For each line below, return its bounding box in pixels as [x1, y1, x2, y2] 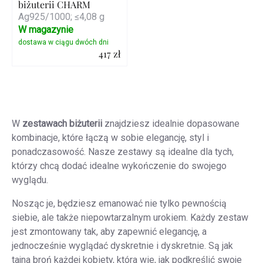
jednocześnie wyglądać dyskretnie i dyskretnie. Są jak [12, 240, 233, 251]
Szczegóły [47, 72, 92, 84]
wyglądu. [12, 174, 48, 186]
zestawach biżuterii [22, 117, 102, 129]
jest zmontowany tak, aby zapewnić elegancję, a [12, 225, 207, 237]
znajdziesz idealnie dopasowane [102, 117, 240, 129]
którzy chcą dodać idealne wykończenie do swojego [12, 160, 227, 171]
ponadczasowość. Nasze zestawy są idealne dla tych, [12, 146, 234, 157]
